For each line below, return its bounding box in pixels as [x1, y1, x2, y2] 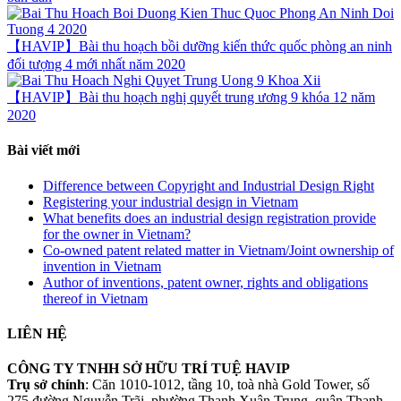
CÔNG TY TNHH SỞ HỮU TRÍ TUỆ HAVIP [7, 361, 290, 377]
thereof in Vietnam [43, 290, 148, 306]
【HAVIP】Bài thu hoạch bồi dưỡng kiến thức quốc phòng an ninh [7, 38, 392, 54]
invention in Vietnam [43, 258, 161, 274]
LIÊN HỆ [7, 325, 67, 341]
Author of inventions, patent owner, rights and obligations [43, 274, 368, 290]
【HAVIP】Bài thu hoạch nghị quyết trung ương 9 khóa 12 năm [7, 90, 375, 105]
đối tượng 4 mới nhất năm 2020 [7, 56, 185, 72]
